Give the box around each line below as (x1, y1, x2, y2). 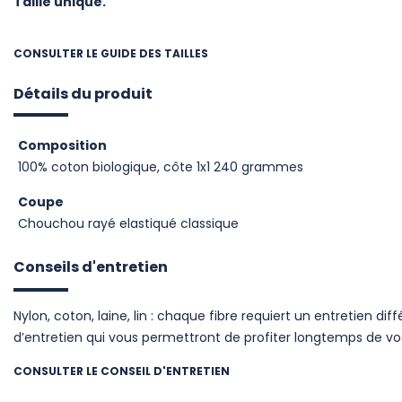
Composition (18, 136, 107, 155)
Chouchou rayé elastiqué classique (18, 214, 239, 233)
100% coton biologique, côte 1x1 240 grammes (18, 158, 303, 177)
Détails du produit (13, 83, 153, 105)
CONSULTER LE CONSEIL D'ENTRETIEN (13, 363, 230, 380)
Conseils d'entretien (13, 257, 168, 278)
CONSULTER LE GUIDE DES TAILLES (13, 46, 208, 62)
